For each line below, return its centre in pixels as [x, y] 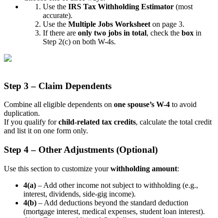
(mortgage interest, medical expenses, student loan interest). [114, 211]
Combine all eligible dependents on [59, 105]
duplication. [22, 113]
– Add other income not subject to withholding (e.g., [117, 185]
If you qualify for [31, 122]
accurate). [58, 15]
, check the [164, 33]
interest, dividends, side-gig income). [80, 194]
